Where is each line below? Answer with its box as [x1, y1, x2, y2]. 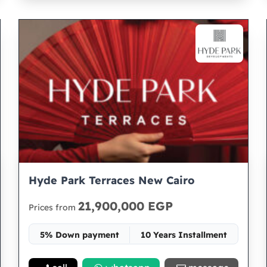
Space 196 [113, 251, 155, 262]
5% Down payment [39, 229, 119, 240]
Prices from [28, 202, 78, 213]
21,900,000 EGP [77, 198, 173, 213]
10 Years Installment [141, 229, 228, 240]
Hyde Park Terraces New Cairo [28, 173, 195, 187]
